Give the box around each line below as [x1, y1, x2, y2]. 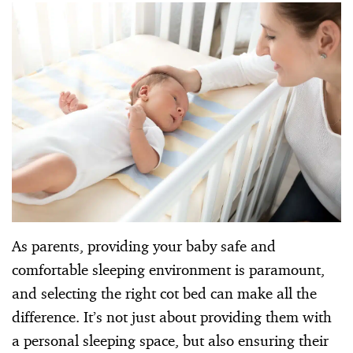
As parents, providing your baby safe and [12, 236, 276, 255]
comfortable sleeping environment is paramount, [12, 259, 325, 279]
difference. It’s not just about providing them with [12, 307, 332, 326]
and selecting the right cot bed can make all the [12, 283, 317, 303]
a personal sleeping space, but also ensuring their [12, 330, 329, 350]
